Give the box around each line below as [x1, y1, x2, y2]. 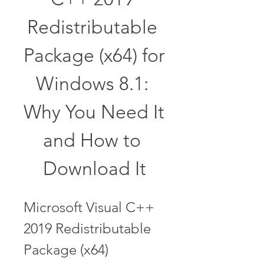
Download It [42, 157, 146, 180]
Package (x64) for [24, 44, 165, 67]
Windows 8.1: [35, 72, 148, 95]
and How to [43, 129, 141, 151]
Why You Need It [24, 101, 164, 123]
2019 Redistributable [24, 220, 151, 237]
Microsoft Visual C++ [24, 199, 154, 216]
